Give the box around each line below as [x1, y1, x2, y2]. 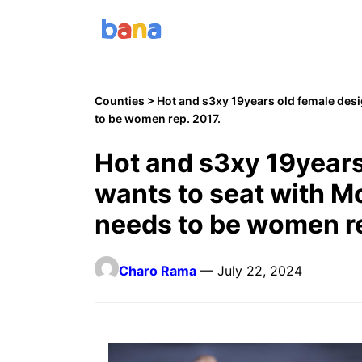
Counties [95, 94, 145, 107]
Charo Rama [119, 263, 196, 279]
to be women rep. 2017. [95, 112, 221, 125]
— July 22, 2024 [196, 263, 302, 279]
